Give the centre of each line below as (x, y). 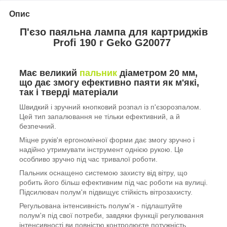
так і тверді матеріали (69, 92)
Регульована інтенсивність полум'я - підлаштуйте (101, 206)
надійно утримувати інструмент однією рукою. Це (101, 150)
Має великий (49, 73)
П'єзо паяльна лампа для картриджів (113, 32)
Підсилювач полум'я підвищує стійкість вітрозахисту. (106, 192)
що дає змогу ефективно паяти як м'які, (109, 83)
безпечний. (38, 126)
